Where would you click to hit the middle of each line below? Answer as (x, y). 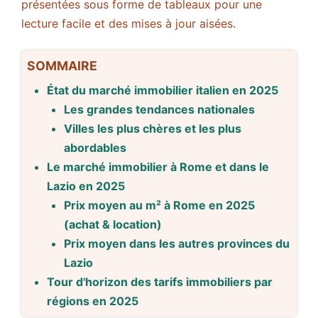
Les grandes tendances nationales (159, 110)
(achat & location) (113, 225)
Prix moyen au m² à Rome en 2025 (159, 205)
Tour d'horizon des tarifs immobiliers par (160, 282)
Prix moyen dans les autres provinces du (177, 244)
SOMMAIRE (62, 66)
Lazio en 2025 (86, 186)
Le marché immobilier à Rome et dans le (158, 167)
